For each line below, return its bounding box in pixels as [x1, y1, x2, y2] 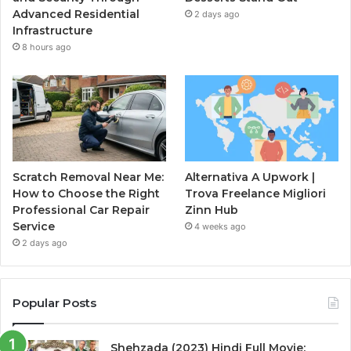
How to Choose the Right [13, 186, 160, 201]
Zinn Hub [185, 203, 239, 218]
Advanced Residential [13, 7, 139, 22]
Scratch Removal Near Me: [13, 170, 164, 185]
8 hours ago [22, 42, 71, 53]
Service [13, 219, 55, 234]
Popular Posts [13, 295, 96, 311]
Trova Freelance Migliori [185, 186, 327, 201]
